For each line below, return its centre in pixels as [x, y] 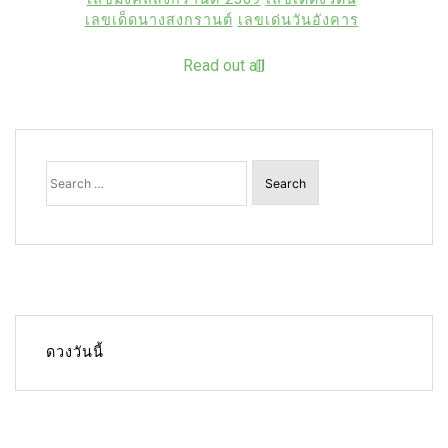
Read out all [224, 66]
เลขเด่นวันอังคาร [298, 21]
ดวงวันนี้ [75, 352]
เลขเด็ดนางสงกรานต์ [158, 21]
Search [71, 166]
